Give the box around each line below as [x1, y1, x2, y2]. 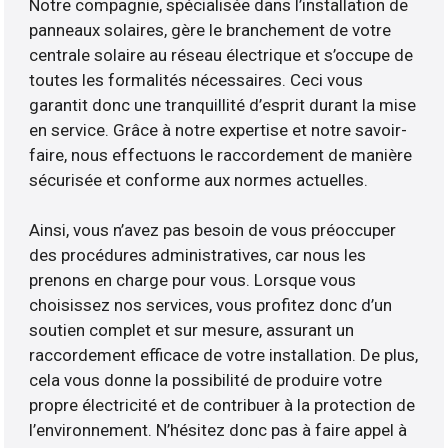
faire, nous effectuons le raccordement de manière [29, 145, 413, 166]
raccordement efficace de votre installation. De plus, [29, 345, 419, 366]
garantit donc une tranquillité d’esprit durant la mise [29, 95, 417, 116]
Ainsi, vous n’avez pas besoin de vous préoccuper [29, 220, 397, 241]
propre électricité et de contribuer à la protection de [29, 395, 416, 416]
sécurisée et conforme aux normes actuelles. [29, 170, 369, 191]
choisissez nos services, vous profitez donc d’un [29, 295, 393, 316]
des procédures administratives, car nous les [29, 245, 367, 266]
